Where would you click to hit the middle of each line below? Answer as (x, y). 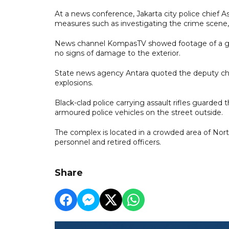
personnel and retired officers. (108, 142)
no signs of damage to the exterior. (118, 53)
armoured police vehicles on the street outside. (139, 112)
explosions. (74, 83)
